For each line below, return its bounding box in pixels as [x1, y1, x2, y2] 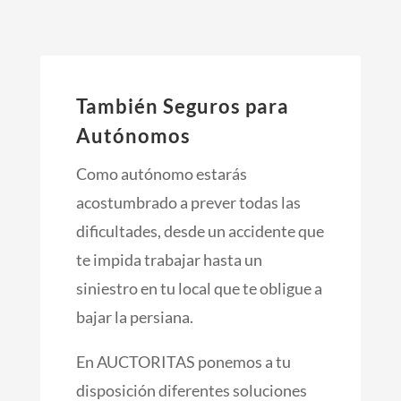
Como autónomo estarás [75, 163, 247, 183]
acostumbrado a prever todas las [75, 192, 301, 212]
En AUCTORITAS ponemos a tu [75, 351, 291, 371]
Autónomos [75, 123, 191, 148]
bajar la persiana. [75, 306, 193, 327]
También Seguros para [75, 93, 289, 118]
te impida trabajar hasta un [75, 249, 262, 269]
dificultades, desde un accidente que [75, 220, 324, 241]
